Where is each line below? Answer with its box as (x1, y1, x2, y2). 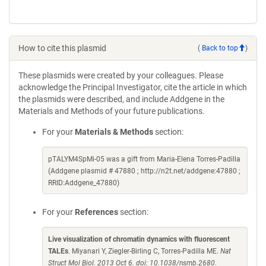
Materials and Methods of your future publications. (18, 106, 205, 116)
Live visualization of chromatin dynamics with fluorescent (48, 235, 230, 243)
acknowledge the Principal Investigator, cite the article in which (18, 83, 247, 92)
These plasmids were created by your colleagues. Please (18, 71, 223, 80)
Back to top (202, 43, 238, 52)
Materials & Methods (75, 127, 153, 137)
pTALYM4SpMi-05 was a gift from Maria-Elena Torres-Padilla (48, 155, 240, 163)
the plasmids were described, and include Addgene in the (18, 94, 224, 104)
